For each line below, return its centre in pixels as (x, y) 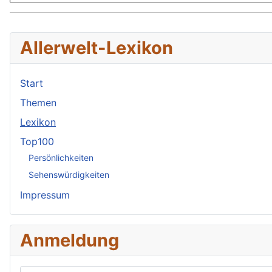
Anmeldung (70, 240)
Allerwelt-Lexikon (97, 48)
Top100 (37, 142)
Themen (38, 103)
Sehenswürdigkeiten (69, 174)
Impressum (45, 195)
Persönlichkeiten (61, 157)
